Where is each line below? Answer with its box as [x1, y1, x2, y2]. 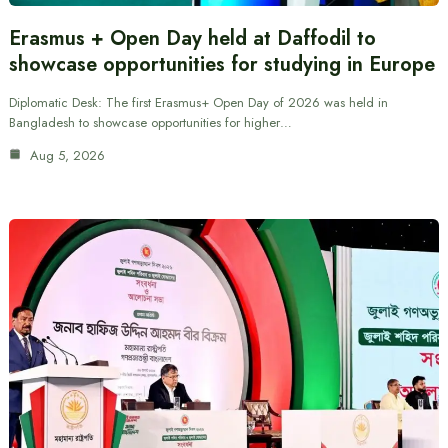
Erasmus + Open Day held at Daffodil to [8, 24, 376, 54]
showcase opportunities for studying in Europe [8, 50, 435, 80]
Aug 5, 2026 [25, 146, 105, 166]
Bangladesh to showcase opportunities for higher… [8, 113, 292, 133]
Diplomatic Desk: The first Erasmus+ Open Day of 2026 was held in [8, 93, 388, 113]
